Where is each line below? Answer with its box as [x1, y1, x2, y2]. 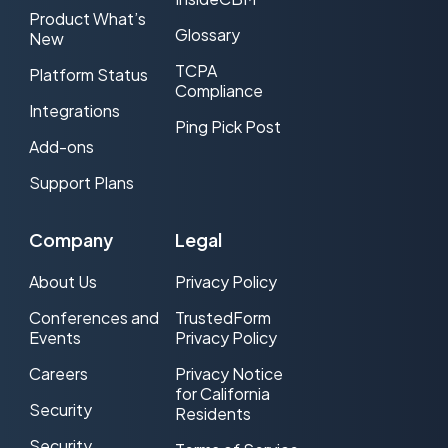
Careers [29, 362, 88, 384]
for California [174, 382, 270, 404]
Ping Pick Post [174, 116, 281, 138]
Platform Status [29, 64, 148, 86]
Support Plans [29, 172, 134, 194]
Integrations [29, 100, 120, 122]
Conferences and [29, 306, 159, 328]
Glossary [174, 24, 240, 46]
